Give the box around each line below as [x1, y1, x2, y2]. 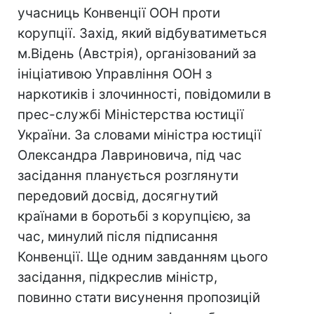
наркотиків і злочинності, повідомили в [18, 86, 271, 102]
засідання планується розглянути [18, 168, 238, 184]
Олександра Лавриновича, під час [18, 147, 242, 163]
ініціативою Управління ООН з [18, 66, 212, 82]
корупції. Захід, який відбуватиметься [18, 25, 267, 41]
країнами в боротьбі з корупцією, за [18, 208, 251, 224]
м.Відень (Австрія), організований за [18, 46, 257, 62]
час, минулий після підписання [18, 228, 218, 245]
